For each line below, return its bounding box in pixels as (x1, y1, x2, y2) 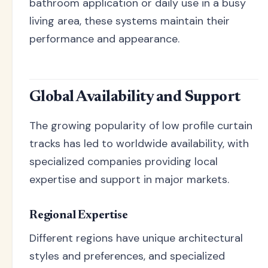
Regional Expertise (29, 209, 128, 222)
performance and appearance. (29, 31, 179, 46)
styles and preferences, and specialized (29, 249, 225, 264)
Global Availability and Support (29, 90, 240, 106)
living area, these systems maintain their (29, 13, 230, 28)
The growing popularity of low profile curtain (29, 118, 252, 133)
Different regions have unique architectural (29, 231, 243, 246)
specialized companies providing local (29, 154, 218, 169)
